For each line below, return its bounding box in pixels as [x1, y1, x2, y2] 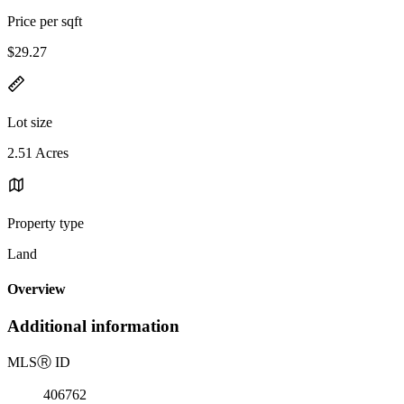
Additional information [7, 317, 179, 336]
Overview [7, 281, 66, 298]
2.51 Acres [7, 144, 69, 161]
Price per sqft [7, 13, 82, 29]
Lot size [7, 114, 52, 130]
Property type [7, 215, 84, 231]
